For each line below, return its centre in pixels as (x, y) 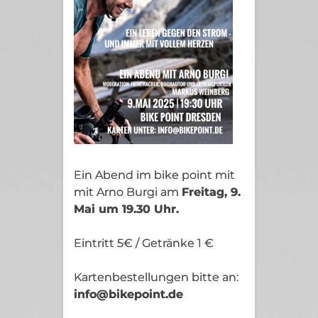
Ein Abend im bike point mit (154, 175)
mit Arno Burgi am (128, 192)
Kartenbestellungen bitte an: (156, 277)
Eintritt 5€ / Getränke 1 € (144, 243)
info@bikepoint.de (128, 294)
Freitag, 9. (211, 192)
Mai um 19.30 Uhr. (126, 209)
